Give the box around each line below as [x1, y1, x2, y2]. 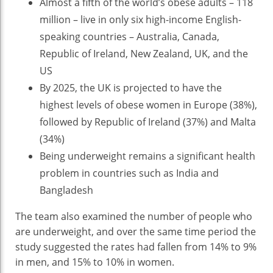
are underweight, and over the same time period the [15, 225, 256, 239]
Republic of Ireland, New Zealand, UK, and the [40, 47, 248, 61]
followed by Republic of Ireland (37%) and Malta [40, 115, 256, 129]
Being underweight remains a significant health [40, 149, 255, 163]
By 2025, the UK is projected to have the [40, 81, 222, 95]
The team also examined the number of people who [15, 210, 252, 224]
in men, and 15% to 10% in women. [15, 255, 174, 269]
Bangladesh [40, 183, 93, 197]
